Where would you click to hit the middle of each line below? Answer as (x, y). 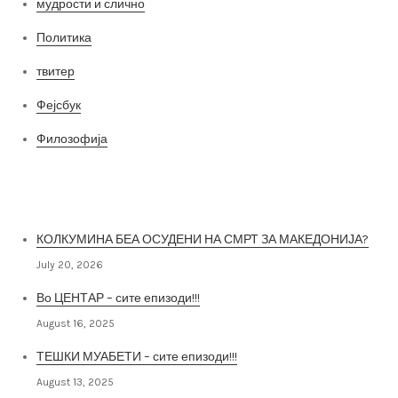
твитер (56, 71)
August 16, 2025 (76, 323)
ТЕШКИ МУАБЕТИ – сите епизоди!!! (137, 356)
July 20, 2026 (70, 264)
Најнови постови (79, 188)
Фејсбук (59, 105)
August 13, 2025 (75, 382)
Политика (64, 37)
